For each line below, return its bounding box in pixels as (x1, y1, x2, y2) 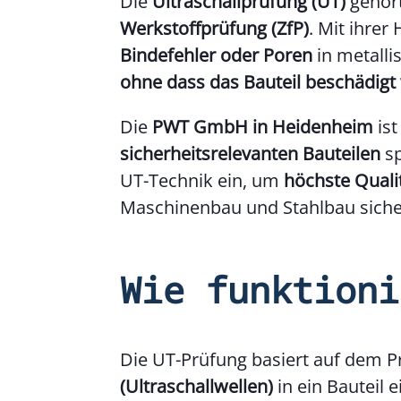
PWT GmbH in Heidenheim (152, 115, 374, 140)
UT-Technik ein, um (120, 168, 285, 193)
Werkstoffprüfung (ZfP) (120, 16, 310, 41)
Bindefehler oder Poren (120, 43, 313, 68)
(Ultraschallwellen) (120, 373, 274, 398)
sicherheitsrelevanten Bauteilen (120, 141, 381, 166)
